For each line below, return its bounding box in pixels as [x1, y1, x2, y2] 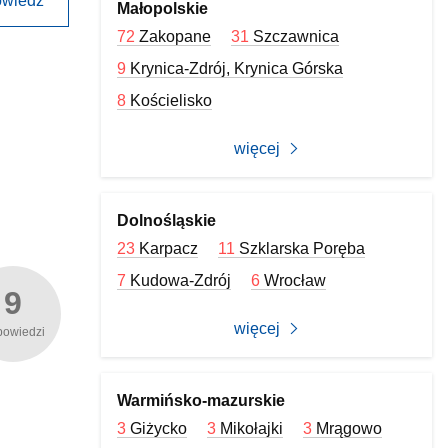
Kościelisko [130, 92, 213, 109]
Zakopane [139, 28, 212, 45]
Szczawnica [253, 28, 340, 45]
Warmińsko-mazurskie [117, 392, 286, 409]
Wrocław [264, 272, 327, 289]
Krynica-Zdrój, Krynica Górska [130, 60, 344, 77]
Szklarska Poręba [239, 240, 366, 257]
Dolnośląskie [117, 212, 217, 229]
